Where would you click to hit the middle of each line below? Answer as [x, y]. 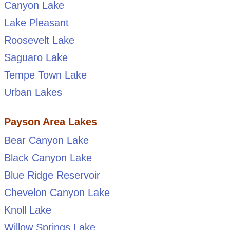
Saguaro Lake [36, 58]
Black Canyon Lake [48, 158]
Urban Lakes [33, 93]
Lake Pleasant [36, 23]
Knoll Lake [27, 210]
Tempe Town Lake [45, 75]
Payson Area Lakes [50, 122]
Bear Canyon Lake [46, 140]
